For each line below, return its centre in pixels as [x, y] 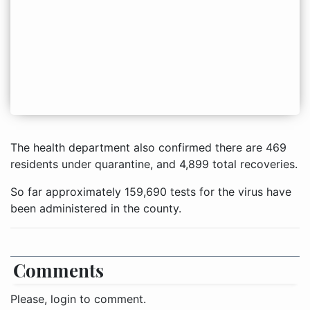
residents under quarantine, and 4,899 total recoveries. [154, 164]
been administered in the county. [96, 209]
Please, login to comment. [78, 299]
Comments [58, 271]
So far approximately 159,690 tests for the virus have [151, 192]
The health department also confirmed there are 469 [148, 148]
